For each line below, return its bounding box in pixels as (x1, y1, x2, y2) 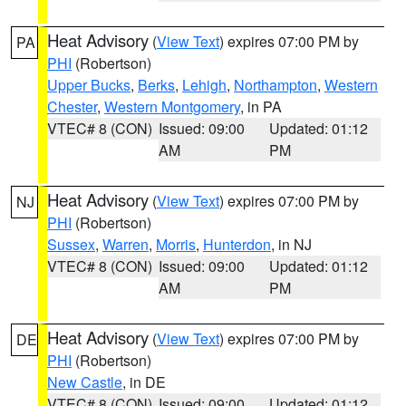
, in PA (240, 96, 282, 117)
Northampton (234, 74, 317, 95)
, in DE (122, 372, 166, 392)
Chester (47, 96, 97, 117)
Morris (156, 234, 196, 255)
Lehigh (182, 74, 227, 95)
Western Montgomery (104, 96, 240, 117)
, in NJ (271, 234, 312, 255)
